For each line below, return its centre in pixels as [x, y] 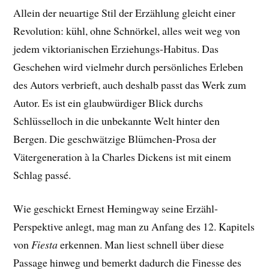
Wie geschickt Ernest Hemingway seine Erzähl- [116, 209]
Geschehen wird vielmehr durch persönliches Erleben [128, 66]
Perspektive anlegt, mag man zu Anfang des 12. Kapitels [134, 227]
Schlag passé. [42, 174]
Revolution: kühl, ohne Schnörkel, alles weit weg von [127, 30]
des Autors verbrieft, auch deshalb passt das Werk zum [130, 84]
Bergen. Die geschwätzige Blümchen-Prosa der [115, 138]
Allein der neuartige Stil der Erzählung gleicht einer [125, 12]
